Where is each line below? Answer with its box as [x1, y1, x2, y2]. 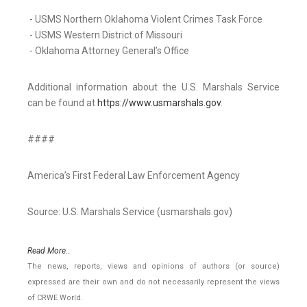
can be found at [27, 97, 97, 109]
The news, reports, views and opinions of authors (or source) [27, 262, 280, 271]
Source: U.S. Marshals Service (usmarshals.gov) [27, 206, 232, 218]
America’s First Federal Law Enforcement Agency [27, 170, 240, 182]
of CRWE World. [27, 293, 83, 303]
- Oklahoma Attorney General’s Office [27, 45, 189, 57]
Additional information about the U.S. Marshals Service [27, 82, 280, 93]
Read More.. [27, 246, 70, 256]
